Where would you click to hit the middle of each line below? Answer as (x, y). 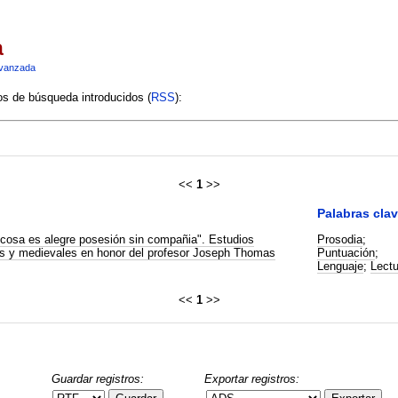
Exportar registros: (252, 378)
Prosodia (339, 239)
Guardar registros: (97, 378)
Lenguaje (340, 266)
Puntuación (346, 252)
